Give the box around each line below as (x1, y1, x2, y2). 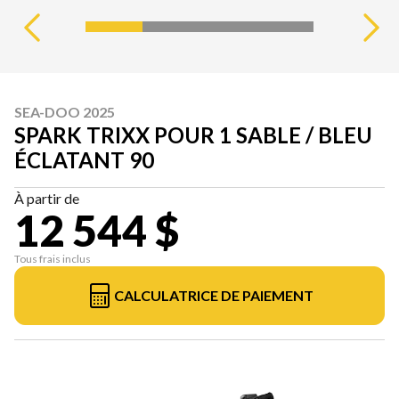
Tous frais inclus (14, 252, 91, 266)
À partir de (14, 190, 79, 208)
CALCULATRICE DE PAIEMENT (114, 287, 313, 305)
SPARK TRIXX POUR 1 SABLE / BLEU (14, 122, 372, 149)
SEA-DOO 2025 (14, 103, 115, 121)
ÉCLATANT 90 (14, 147, 154, 174)
